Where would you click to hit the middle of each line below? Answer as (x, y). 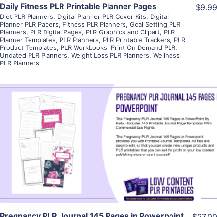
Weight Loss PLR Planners (110, 55)
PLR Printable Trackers (136, 39)
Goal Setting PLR (155, 24)
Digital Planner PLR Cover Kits (102, 16)
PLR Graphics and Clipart (123, 32)
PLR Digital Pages (56, 32)
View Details (108, 129)
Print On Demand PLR (143, 47)
